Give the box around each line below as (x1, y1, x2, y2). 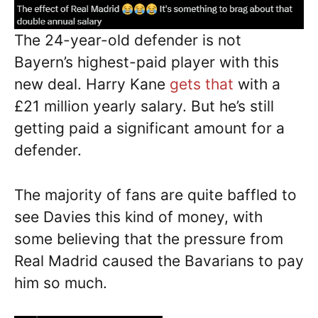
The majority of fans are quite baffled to (14, 185, 297, 204)
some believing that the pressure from (14, 229, 283, 248)
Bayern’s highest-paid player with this (14, 53, 279, 72)
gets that (170, 75, 234, 94)
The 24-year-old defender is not (14, 31, 241, 50)
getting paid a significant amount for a (14, 119, 285, 138)
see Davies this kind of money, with (14, 207, 263, 226)
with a (234, 75, 280, 94)
